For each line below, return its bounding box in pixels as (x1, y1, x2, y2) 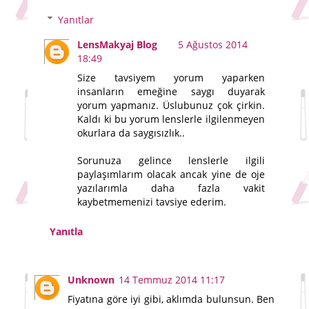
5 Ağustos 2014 (178, 37, 248, 51)
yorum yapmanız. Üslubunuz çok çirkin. (77, 98, 265, 112)
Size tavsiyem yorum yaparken (77, 70, 265, 84)
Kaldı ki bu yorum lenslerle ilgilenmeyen (77, 112, 265, 126)
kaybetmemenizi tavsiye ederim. (77, 195, 227, 208)
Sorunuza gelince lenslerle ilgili (77, 153, 265, 167)
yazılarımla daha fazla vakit (77, 181, 265, 195)
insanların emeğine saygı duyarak (77, 84, 265, 98)
